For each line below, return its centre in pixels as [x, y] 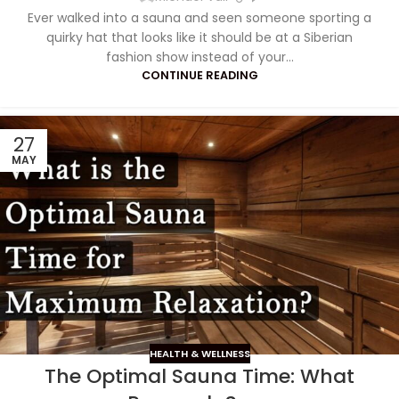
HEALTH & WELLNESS [199, 354]
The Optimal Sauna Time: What [199, 377]
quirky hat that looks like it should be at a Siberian [199, 37]
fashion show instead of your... [199, 57]
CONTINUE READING [199, 75]
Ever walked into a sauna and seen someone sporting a [199, 17]
